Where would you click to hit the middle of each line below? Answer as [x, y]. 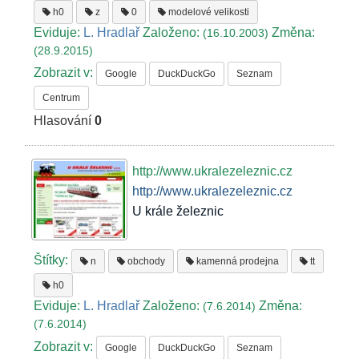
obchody [145, 262]
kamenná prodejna [237, 262]
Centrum [62, 97]
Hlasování [65, 121]
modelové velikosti [208, 12]
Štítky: [53, 260]
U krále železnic [178, 212]
